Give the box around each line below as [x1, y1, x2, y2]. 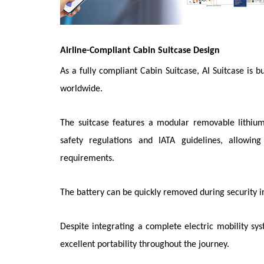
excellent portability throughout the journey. [60, 239, 229, 249]
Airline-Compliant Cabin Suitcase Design [60, 45, 220, 55]
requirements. [60, 153, 114, 163]
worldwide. [60, 84, 103, 94]
